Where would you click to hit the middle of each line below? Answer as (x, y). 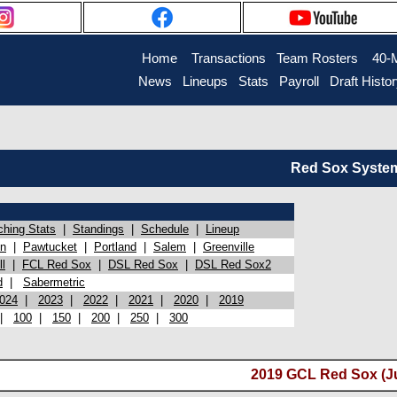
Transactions (228, 58)
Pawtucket (50, 247)
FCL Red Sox (57, 265)
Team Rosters (317, 58)
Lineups (205, 82)
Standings (98, 229)
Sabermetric (54, 282)
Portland (115, 247)
